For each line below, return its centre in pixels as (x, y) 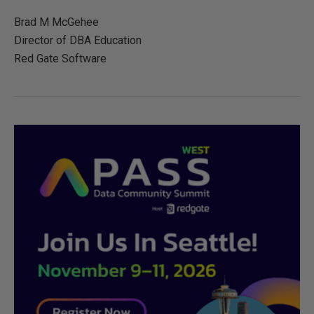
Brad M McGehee (56, 22)
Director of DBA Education (78, 40)
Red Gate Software (60, 59)
